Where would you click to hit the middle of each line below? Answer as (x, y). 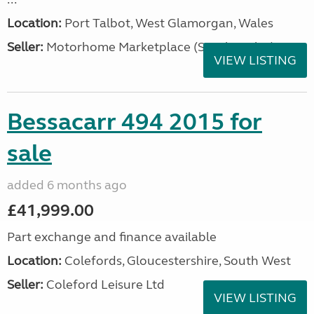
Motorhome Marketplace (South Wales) (159, 47)
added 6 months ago (67, 185)
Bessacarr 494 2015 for (135, 122)
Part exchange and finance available (112, 237)
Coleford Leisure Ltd (104, 285)
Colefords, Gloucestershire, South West (176, 261)
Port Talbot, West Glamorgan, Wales (168, 23)
